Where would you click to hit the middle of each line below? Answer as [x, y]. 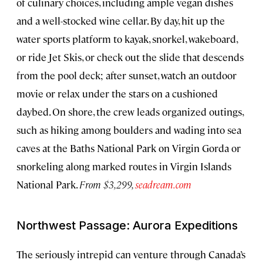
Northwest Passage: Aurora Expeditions [127, 226]
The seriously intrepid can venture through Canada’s [131, 254]
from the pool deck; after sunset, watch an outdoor [127, 75]
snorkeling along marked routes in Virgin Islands [124, 166]
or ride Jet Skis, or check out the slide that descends [130, 57]
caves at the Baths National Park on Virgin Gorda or [129, 148]
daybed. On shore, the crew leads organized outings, [130, 112]
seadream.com [163, 185]
